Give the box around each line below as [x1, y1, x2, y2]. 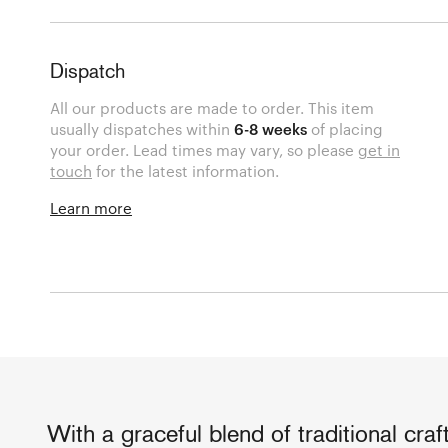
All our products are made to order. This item [50, 98, 375, 117]
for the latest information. [92, 161, 280, 180]
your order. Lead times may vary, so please [50, 140, 359, 159]
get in [358, 140, 401, 159]
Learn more [50, 198, 133, 217]
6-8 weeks [234, 119, 308, 138]
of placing [307, 119, 384, 138]
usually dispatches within [50, 119, 235, 138]
